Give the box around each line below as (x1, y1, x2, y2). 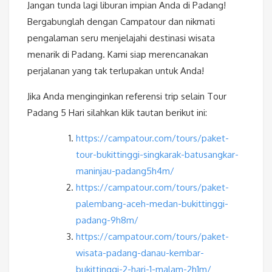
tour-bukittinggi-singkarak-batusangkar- (76, 149, 239, 161)
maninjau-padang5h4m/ (76, 165, 174, 177)
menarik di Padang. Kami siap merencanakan (27, 49, 208, 61)
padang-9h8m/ (76, 214, 138, 226)
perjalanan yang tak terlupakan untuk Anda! (27, 65, 204, 77)
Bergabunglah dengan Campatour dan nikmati (27, 16, 215, 28)
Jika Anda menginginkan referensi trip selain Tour (27, 90, 226, 103)
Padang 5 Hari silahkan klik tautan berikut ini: (27, 107, 207, 119)
